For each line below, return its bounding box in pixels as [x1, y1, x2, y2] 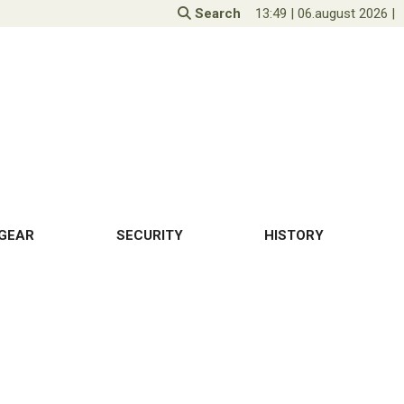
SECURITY [115, 227, 183, 244]
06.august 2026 [298, 5, 388, 22]
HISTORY [263, 227, 324, 244]
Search [191, 5, 241, 22]
